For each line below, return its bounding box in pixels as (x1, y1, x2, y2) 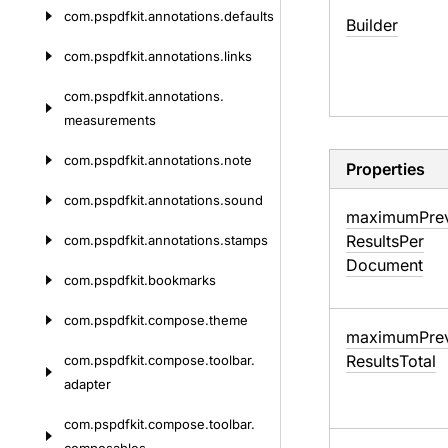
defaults (224, 8, 274, 24)
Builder (345, 15, 398, 35)
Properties (345, 159, 425, 179)
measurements (64, 112, 156, 128)
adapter (64, 376, 111, 392)
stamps (224, 232, 268, 248)
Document (345, 255, 423, 275)
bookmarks (148, 272, 216, 288)
